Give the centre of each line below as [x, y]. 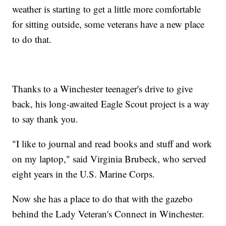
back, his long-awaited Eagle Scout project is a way [111, 103]
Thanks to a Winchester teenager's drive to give [103, 88]
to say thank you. [45, 119]
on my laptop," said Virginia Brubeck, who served [109, 158]
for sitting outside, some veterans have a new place [108, 24]
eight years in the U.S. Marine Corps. [84, 174]
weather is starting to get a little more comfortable [107, 9]
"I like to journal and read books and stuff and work [112, 143]
